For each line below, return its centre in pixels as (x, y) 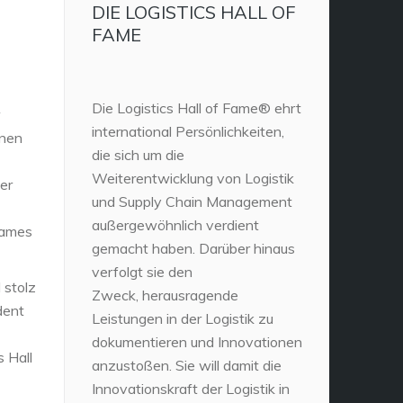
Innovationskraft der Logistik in (191, 388)
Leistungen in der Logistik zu (183, 318)
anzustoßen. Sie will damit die (187, 365)
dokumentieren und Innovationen (197, 341)
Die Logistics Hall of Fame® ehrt (197, 107)
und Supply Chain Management (192, 201)
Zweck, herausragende (165, 295)
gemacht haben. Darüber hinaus (193, 248)
